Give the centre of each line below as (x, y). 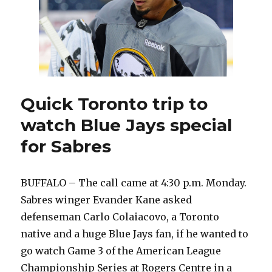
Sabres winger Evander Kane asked (107, 200)
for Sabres (66, 147)
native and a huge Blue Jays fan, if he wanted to (135, 234)
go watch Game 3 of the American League (121, 251)
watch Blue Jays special (127, 125)
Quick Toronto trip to (114, 104)
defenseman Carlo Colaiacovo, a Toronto (120, 217)
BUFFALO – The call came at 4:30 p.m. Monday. (134, 183)
